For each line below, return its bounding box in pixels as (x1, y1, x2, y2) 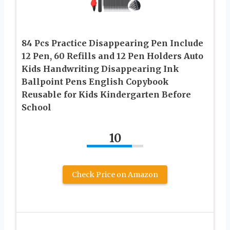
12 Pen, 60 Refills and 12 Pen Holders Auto (22, 50, 203, 61)
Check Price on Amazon (72, 169, 158, 179)
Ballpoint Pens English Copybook (22, 76, 169, 87)
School (22, 102, 51, 112)
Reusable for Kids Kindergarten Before (22, 89, 191, 100)
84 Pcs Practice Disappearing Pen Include (22, 37, 203, 48)
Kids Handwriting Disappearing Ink (22, 63, 179, 74)
